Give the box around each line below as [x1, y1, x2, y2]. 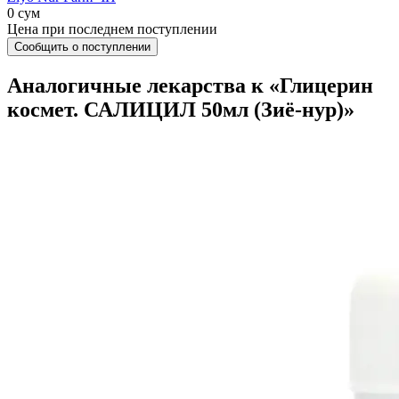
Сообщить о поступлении [14, 40, 151, 53]
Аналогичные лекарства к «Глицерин [7, 73, 373, 97]
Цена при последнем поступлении [7, 21, 217, 37]
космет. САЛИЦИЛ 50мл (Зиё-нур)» [7, 97, 354, 121]
